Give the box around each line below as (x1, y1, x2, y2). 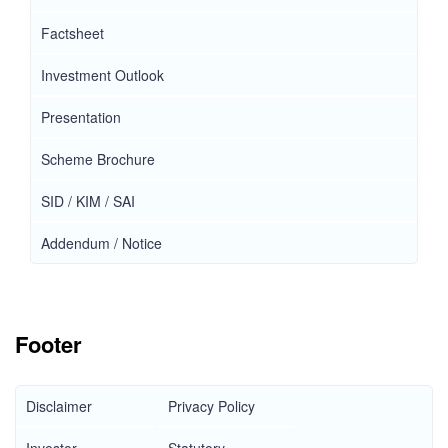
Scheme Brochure (41, 149, 155, 170)
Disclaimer (26, 396, 92, 417)
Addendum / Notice (41, 233, 162, 254)
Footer (15, 328, 82, 361)
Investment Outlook (41, 65, 164, 86)
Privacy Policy (167, 396, 255, 417)
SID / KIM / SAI (41, 191, 135, 212)
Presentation (41, 107, 121, 128)
